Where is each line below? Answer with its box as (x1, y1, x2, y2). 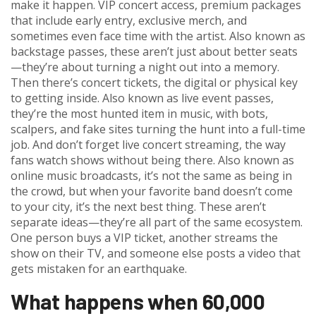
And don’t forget (30, 137, 122, 152)
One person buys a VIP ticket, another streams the (11, 230, 278, 245)
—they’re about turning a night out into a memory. (11, 59, 279, 75)
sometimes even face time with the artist (11, 28, 224, 44)
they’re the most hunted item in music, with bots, (11, 106, 268, 121)
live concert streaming (122, 137, 239, 152)
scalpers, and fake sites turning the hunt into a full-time (11, 121, 305, 137)
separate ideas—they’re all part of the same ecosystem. (11, 214, 303, 230)
